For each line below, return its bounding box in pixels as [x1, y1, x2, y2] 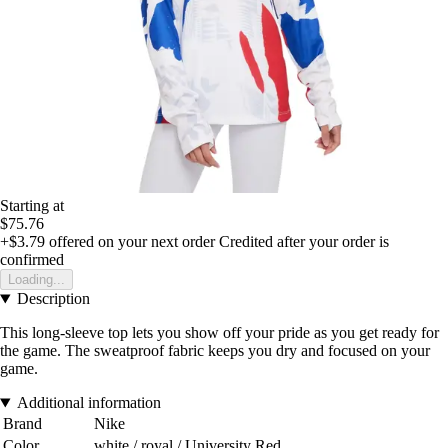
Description [16, 290, 90, 308]
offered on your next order [45, 233, 215, 251]
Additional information [16, 394, 161, 412]
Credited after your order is [219, 233, 389, 251]
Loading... [8, 272, 65, 288]
